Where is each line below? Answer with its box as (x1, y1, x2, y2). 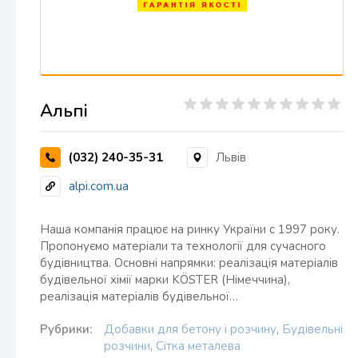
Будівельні (282, 321, 343, 337)
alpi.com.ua (69, 177, 129, 194)
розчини (104, 338, 150, 354)
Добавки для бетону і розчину (104, 321, 276, 337)
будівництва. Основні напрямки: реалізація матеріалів (40, 255, 338, 271)
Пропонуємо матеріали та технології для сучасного (40, 238, 326, 254)
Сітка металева (156, 338, 241, 354)
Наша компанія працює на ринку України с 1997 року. (40, 221, 340, 237)
